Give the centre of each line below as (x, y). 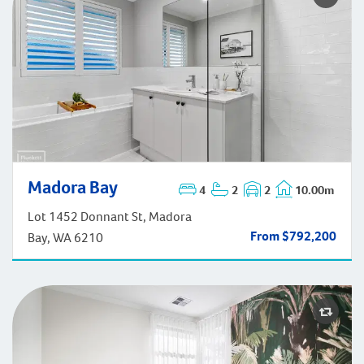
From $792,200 (293, 236)
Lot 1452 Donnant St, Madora (110, 216)
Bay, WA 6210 (65, 237)
